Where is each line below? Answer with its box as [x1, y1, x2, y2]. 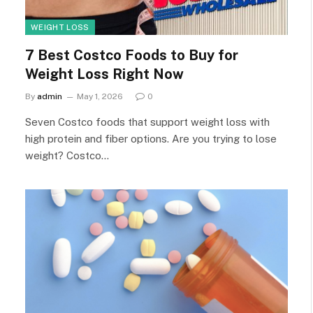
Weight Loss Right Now [25, 65, 184, 82]
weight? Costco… [25, 149, 109, 161]
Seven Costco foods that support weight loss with [25, 115, 270, 128]
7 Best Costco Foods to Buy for [25, 46, 238, 64]
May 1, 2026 [77, 91, 123, 101]
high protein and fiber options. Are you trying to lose [25, 132, 277, 145]
